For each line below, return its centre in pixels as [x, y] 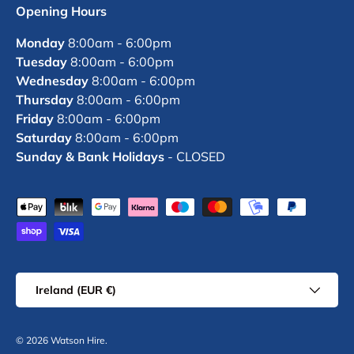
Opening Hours [61, 11]
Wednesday [54, 81]
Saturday [45, 138]
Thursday [46, 100]
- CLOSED [195, 157]
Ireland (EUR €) [76, 290]
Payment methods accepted [98, 207]
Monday [42, 43]
